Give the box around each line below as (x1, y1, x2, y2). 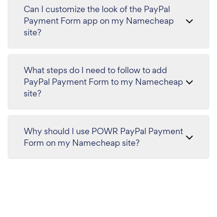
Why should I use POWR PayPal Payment (24, 125, 183, 137)
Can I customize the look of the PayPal (24, 3, 170, 15)
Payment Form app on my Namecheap (24, 15, 174, 26)
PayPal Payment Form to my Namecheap (24, 76, 183, 87)
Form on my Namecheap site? (24, 137, 139, 148)
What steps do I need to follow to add (24, 64, 167, 76)
